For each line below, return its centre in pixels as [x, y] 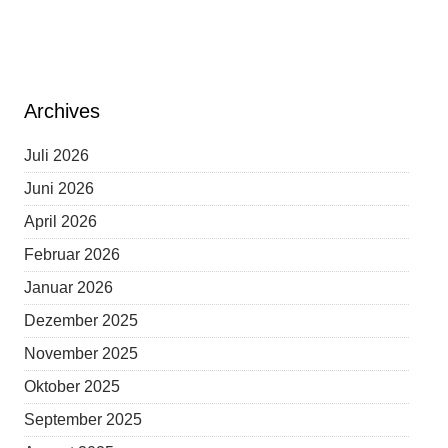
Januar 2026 [69, 287]
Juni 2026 [59, 188]
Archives [62, 111]
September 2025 [83, 419]
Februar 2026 [72, 254]
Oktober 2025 [72, 386]
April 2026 [61, 221]
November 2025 [81, 353]
